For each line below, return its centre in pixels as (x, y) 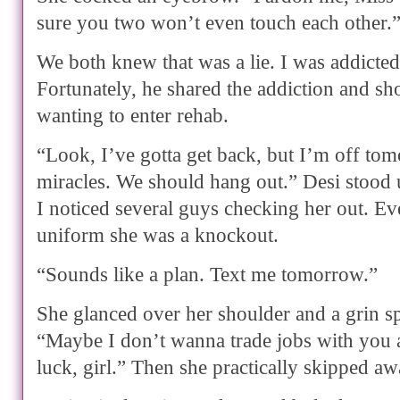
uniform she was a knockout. (158, 235)
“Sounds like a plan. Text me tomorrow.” (207, 275)
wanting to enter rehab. (133, 116)
